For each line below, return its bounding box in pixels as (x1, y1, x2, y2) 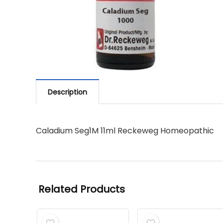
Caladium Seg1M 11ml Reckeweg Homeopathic (36, 125, 214, 137)
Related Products (38, 182, 125, 197)
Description (48, 87, 87, 98)
